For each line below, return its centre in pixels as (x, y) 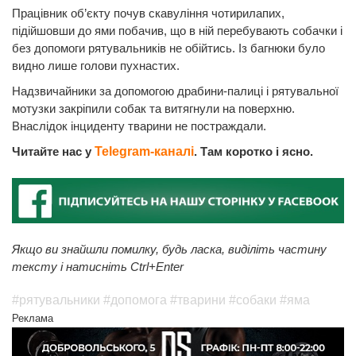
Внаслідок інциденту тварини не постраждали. (139, 126)
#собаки (253, 300)
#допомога (135, 300)
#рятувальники (56, 300)
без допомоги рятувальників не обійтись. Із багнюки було (168, 48)
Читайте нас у (53, 151)
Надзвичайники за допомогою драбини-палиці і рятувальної (175, 91)
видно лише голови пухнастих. (96, 65)
